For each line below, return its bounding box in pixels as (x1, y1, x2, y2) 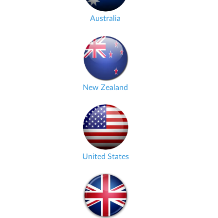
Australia (90, 15, 121, 22)
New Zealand (83, 84, 128, 91)
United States (82, 153, 129, 161)
